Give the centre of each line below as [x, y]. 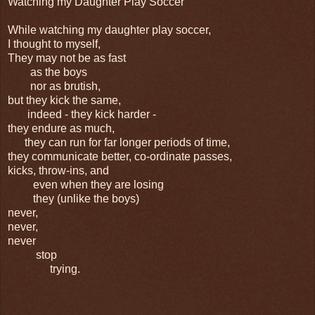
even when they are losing [86, 184]
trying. [44, 269]
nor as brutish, [54, 86]
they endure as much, [61, 128]
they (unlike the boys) [73, 198]
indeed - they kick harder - [82, 114]
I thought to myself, [54, 44]
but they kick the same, [64, 100]
